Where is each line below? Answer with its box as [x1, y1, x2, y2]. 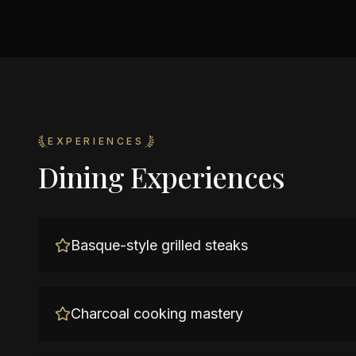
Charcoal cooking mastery [71, 305, 243, 322]
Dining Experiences [38, 157, 284, 195]
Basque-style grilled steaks [71, 237, 248, 253]
